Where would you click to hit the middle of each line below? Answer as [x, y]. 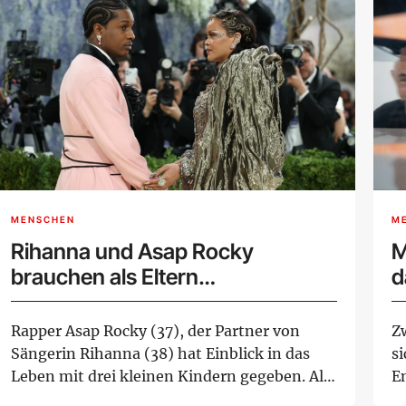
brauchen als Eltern [105, 277]
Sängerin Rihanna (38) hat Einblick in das [160, 354]
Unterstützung [82, 303]
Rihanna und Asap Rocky [132, 252]
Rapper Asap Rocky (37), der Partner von [155, 331]
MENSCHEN [43, 219]
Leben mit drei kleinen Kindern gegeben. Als [171, 377]
